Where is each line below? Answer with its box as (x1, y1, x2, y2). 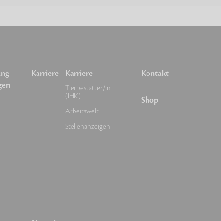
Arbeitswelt (65, 107, 99, 116)
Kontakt (141, 68, 169, 79)
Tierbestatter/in (65, 83, 110, 93)
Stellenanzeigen (65, 122, 110, 131)
